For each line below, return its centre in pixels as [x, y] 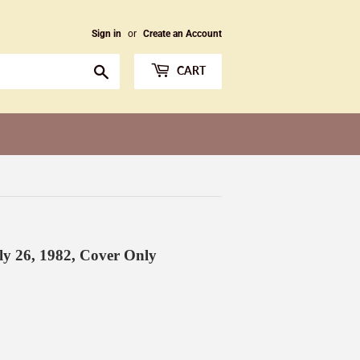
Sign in [106, 34]
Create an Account [182, 34]
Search [127, 69]
